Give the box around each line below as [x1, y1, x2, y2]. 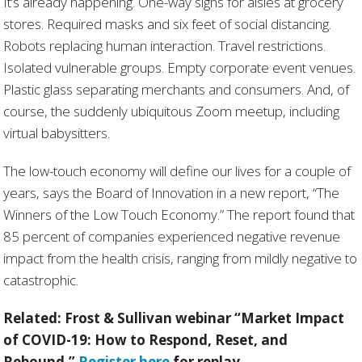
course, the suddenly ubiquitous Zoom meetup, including [3, 101, 340, 120]
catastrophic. [3, 270, 79, 289]
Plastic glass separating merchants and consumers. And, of [3, 79, 350, 99]
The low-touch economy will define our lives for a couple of [3, 161, 351, 180]
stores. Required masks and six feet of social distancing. [3, 14, 332, 33]
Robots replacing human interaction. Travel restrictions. [3, 36, 326, 55]
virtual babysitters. [3, 123, 111, 142]
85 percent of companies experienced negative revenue [3, 226, 341, 246]
